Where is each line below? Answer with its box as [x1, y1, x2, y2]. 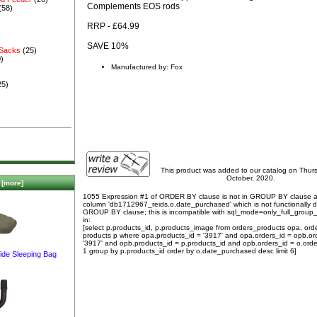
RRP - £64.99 [87, 21, 139, 31]
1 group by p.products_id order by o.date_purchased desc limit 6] [83, 246, 296, 255]
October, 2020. [226, 173, 275, 182]
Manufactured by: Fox [111, 62, 183, 71]
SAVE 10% [87, 40, 129, 51]
